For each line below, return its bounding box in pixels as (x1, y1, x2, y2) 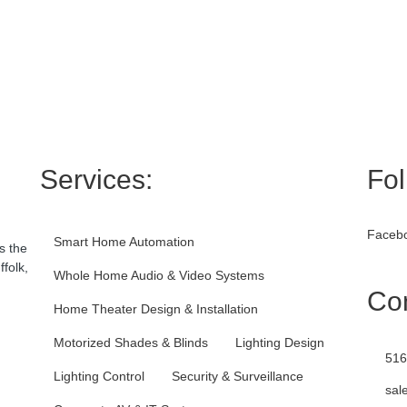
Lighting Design (234, 335, 324, 351)
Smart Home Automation (53, 234, 194, 250)
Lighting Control (53, 369, 144, 384)
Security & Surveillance (171, 369, 303, 384)
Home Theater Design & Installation (53, 302, 258, 317)
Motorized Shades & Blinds (53, 335, 208, 351)
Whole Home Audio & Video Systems (53, 268, 264, 283)
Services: (39, 164, 153, 195)
